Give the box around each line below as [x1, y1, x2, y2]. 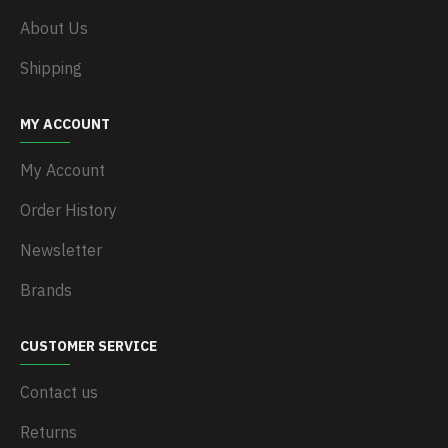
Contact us [20, 382, 98, 402]
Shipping [20, 58, 82, 78]
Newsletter [20, 240, 102, 260]
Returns [20, 422, 77, 442]
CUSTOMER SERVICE [20, 337, 157, 355]
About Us [20, 18, 88, 38]
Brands [20, 280, 72, 300]
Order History [20, 200, 117, 220]
